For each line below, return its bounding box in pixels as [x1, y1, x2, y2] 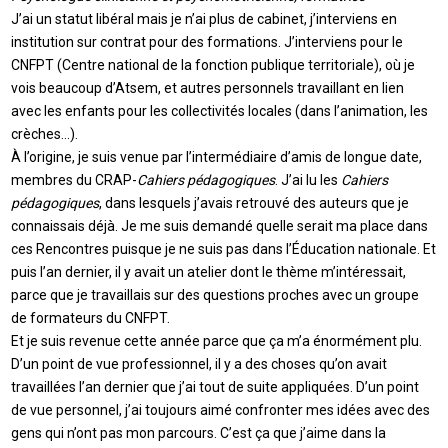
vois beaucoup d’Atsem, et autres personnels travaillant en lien [11, 79, 405, 96]
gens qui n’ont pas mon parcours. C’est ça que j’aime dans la [11, 424, 387, 441]
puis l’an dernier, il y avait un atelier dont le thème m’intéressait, [11, 263, 407, 280]
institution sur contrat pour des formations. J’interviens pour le [11, 33, 404, 50]
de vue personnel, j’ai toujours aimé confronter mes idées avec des [11, 401, 431, 418]
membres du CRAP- [11, 171, 138, 188]
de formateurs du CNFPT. [11, 309, 171, 326]
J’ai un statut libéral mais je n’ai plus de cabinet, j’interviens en [11, 10, 398, 27]
